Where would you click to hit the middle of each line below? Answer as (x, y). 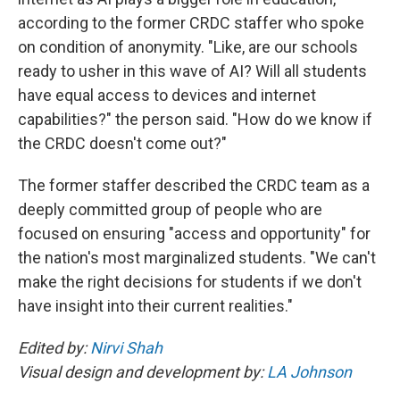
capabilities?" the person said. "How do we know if (195, 119)
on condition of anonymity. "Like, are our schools (188, 47)
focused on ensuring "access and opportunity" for (194, 233)
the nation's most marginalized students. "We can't (197, 258)
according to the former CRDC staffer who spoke (191, 23)
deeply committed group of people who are (170, 209)
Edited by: (54, 348)
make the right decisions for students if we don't (190, 282)
